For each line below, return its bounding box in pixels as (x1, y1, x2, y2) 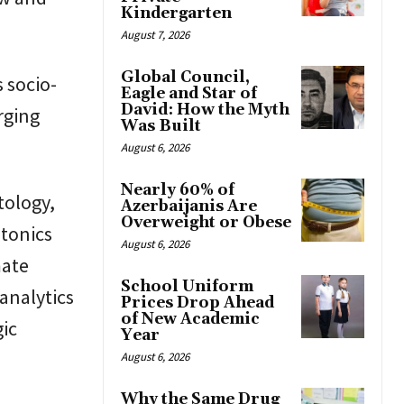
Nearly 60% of (121, 180, 234, 201)
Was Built (121, 116, 201, 137)
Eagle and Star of (121, 84, 257, 105)
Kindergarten (121, 4, 232, 24)
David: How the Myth (121, 100, 289, 121)
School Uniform (121, 277, 253, 298)
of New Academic (121, 309, 260, 330)
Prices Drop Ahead (121, 293, 274, 314)
